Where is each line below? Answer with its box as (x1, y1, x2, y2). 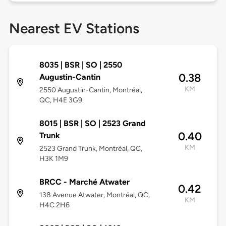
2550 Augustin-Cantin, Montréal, (39, 86, 142, 95)
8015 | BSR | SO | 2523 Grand (39, 119, 146, 129)
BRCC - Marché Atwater (39, 177, 130, 187)
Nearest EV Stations (9, 20, 139, 37)
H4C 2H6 (39, 201, 70, 210)
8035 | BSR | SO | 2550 (39, 60, 122, 70)
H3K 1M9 (39, 154, 68, 163)
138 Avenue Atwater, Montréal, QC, (39, 191, 150, 200)
